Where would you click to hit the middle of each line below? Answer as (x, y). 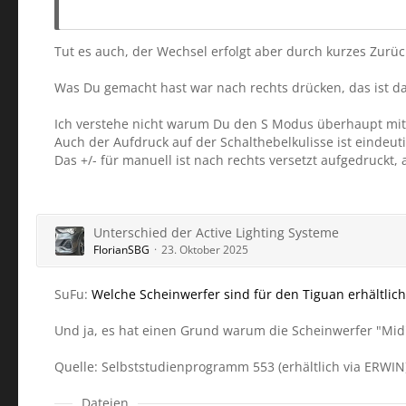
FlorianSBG (121, 250)
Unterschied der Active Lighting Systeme (216, 232)
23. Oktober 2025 (205, 250)
